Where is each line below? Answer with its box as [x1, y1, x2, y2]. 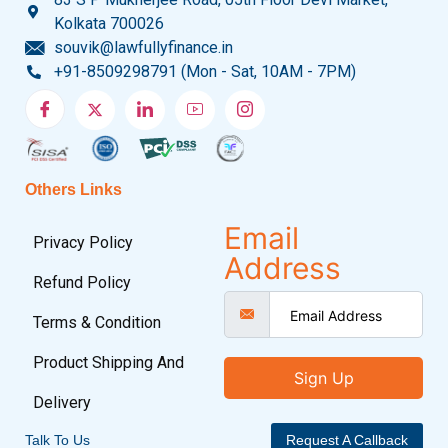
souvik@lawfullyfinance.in [53, 38, 233, 57]
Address [224, 250, 341, 287]
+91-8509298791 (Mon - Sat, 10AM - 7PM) [53, 62, 356, 81]
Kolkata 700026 [53, 14, 164, 33]
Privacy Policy [33, 233, 133, 253]
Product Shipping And [33, 353, 184, 373]
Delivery [33, 393, 91, 413]
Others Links [25, 181, 122, 199]
